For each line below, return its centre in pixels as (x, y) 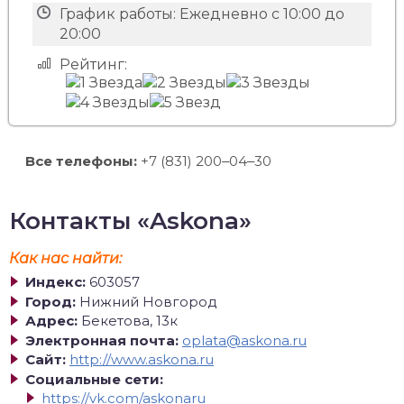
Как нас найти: (65, 258)
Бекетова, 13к (129, 321)
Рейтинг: (93, 64)
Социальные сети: (94, 379)
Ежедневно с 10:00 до (262, 14)
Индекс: (55, 282)
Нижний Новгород (148, 301)
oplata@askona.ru (244, 340)
